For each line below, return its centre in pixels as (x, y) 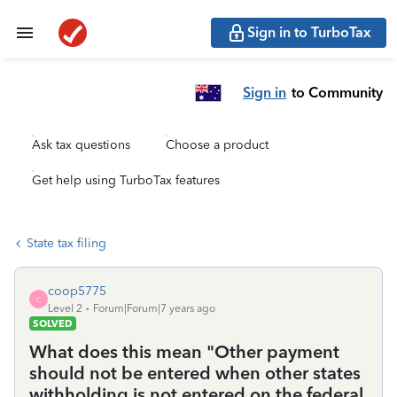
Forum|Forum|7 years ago (154, 308)
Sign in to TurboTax (309, 32)
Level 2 (65, 308)
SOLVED (53, 323)
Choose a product (217, 145)
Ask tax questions (81, 145)
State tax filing (66, 243)
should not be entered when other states (195, 373)
